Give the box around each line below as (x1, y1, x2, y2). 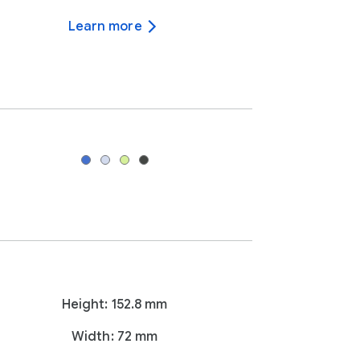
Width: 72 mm (72, 329, 158, 345)
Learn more (67, 18, 142, 35)
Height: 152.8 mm (61, 297, 168, 313)
